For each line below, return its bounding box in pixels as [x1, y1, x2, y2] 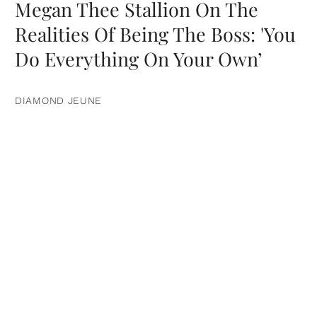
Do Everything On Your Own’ [15, 46, 263, 72]
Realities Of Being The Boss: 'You [15, 21, 296, 47]
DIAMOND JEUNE [15, 95, 103, 107]
